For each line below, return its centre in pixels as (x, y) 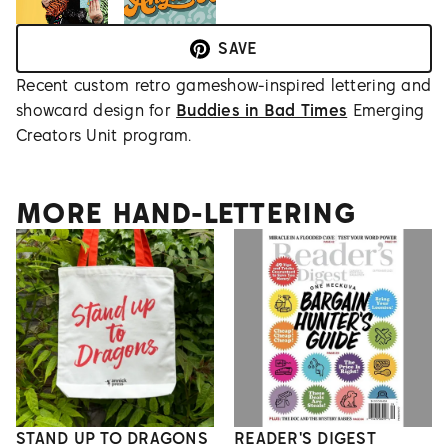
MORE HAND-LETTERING (186, 213)
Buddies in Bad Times (262, 110)
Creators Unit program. (104, 135)
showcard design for (96, 110)
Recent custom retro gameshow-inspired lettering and (224, 85)
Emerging (386, 110)
